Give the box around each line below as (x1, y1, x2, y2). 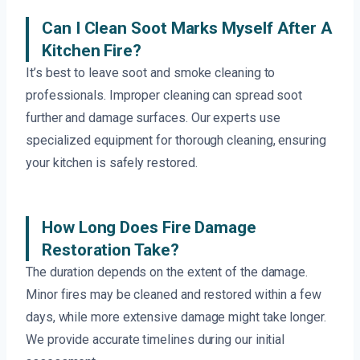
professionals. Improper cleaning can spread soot (26, 88, 303, 104)
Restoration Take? (42, 240, 179, 260)
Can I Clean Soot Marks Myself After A (42, 18, 333, 39)
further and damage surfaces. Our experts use (26, 110, 280, 126)
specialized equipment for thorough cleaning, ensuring (26, 133, 326, 149)
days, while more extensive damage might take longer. (26, 309, 326, 325)
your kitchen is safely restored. (26, 155, 198, 171)
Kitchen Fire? (42, 41, 141, 61)
